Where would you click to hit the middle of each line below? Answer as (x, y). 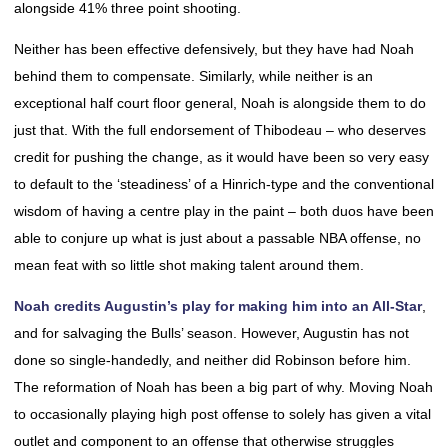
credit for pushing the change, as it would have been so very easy (221, 157)
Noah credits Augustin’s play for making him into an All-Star (218, 306)
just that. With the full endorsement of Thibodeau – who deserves (220, 130)
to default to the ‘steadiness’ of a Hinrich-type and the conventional (224, 184)
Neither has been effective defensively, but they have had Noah (214, 49)
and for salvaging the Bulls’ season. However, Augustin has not (211, 333)
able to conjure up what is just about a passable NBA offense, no (217, 238)
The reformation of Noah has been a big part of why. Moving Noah (223, 387)
